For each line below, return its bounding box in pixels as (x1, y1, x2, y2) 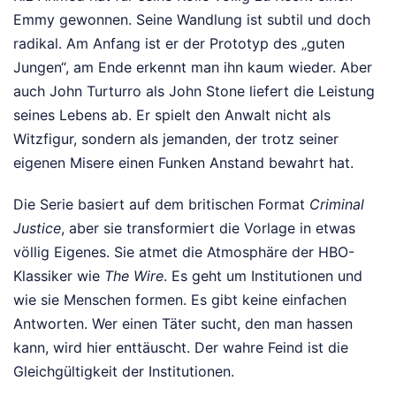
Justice (13, 218, 61, 237)
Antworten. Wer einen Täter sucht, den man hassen (13, 314, 353, 332)
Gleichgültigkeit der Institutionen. (13, 362, 234, 380)
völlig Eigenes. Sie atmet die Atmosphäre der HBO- (13, 242, 354, 261)
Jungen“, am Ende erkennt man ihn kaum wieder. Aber (13, 57, 372, 76)
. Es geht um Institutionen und (164, 266, 362, 285)
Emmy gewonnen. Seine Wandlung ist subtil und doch (13, 10, 370, 28)
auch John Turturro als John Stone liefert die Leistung (13, 81, 375, 100)
